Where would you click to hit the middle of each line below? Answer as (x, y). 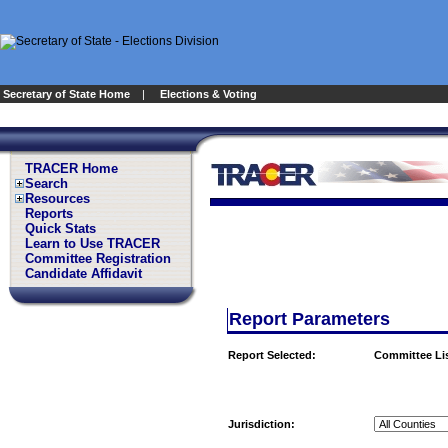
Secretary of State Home (66, 94)
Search (46, 183)
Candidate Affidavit (83, 273)
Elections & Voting (208, 94)
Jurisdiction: (261, 424)
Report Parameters (309, 319)
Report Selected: (272, 355)
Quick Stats (60, 228)
